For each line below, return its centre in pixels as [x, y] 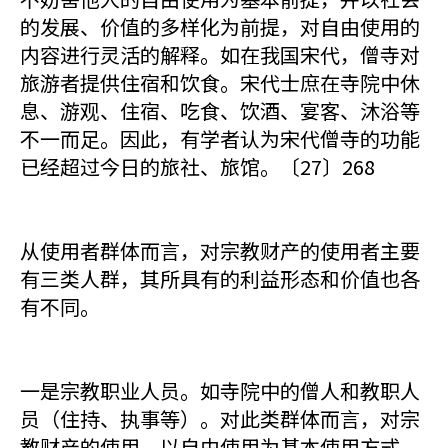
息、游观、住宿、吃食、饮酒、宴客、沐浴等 [220, 110]
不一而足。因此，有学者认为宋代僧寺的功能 [220, 138]
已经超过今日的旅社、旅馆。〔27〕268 [197, 166]
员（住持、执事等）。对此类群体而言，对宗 [220, 418]
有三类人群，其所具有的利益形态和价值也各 [220, 278]
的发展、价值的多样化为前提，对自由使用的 [220, 26]
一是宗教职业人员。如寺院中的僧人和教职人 [220, 390]
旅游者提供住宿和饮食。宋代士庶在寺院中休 [220, 82]
